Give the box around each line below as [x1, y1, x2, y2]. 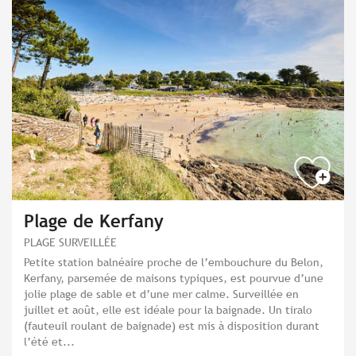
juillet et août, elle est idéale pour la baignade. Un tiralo [24, 302, 312, 316]
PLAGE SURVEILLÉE [24, 234, 117, 249]
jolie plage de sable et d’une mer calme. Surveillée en [24, 286, 299, 300]
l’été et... [24, 334, 75, 348]
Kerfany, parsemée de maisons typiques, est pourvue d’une [24, 270, 323, 284]
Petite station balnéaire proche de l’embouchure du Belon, [24, 254, 323, 269]
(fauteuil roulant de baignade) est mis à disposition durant [24, 318, 319, 332]
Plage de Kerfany [24, 211, 164, 231]
